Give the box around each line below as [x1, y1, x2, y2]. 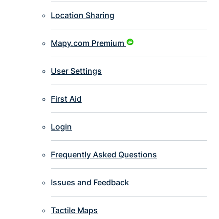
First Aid [51, 94, 82, 104]
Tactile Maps [51, 205, 98, 216]
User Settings [51, 66, 102, 76]
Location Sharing [51, 10, 114, 21]
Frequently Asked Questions [51, 150, 157, 160]
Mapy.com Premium [51, 38, 124, 48]
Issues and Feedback [51, 177, 129, 188]
